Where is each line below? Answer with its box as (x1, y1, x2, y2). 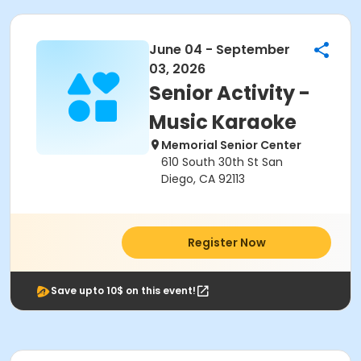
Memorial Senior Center (161, 137, 301, 153)
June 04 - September (149, 40, 290, 59)
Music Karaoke (149, 109, 297, 135)
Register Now (187, 234, 266, 251)
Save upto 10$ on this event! (51, 284, 196, 297)
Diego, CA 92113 (161, 171, 245, 187)
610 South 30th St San (161, 154, 283, 170)
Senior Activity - (149, 80, 310, 106)
